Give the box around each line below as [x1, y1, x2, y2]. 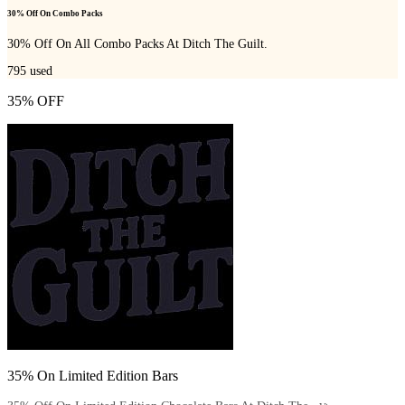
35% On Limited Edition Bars [7, 367, 178, 383]
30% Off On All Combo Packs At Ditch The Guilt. [7, 37, 268, 52]
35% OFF [7, 92, 64, 108]
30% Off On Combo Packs [7, 9, 103, 19]
